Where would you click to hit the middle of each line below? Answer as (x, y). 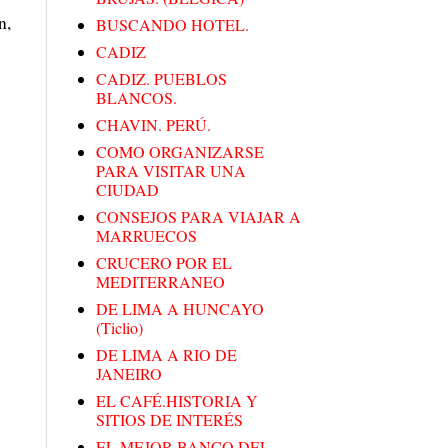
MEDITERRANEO (160, 282)
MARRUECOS (146, 236)
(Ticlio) (119, 328)
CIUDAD (127, 190)
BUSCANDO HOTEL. (172, 25)
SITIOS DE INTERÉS (169, 420)
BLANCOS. (136, 98)
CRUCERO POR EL (164, 263)
